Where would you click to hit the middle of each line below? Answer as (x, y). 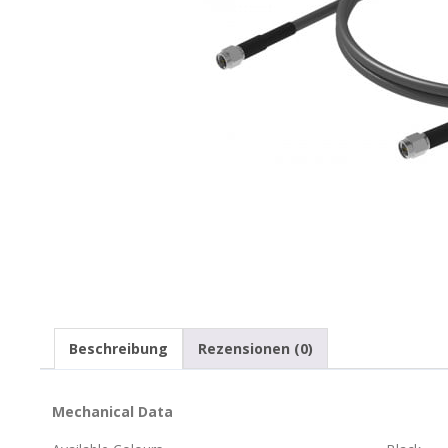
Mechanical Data (112, 411)
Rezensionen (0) (255, 348)
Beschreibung (118, 348)
